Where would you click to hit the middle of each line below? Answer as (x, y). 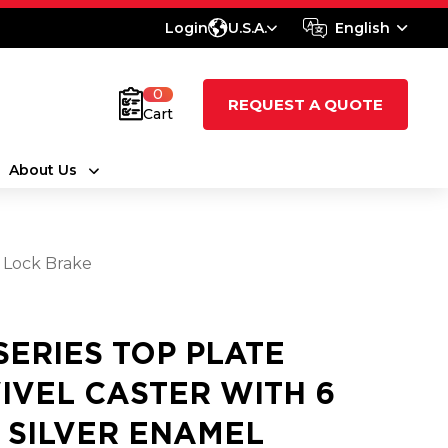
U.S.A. (247, 28)
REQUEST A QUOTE (305, 104)
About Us (42, 170)
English (362, 28)
